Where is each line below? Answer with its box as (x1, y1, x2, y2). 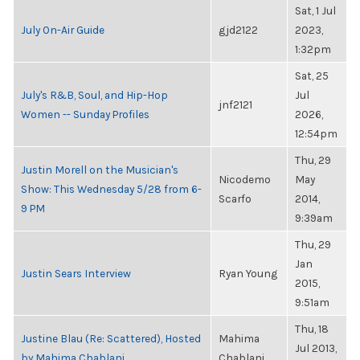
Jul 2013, (295, 342, 337, 354)
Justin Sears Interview (21, 267, 131, 280)
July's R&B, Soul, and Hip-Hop (21, 88, 168, 101)
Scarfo (219, 192, 252, 205)
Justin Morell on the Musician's (21, 163, 178, 176)
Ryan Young (219, 267, 277, 280)
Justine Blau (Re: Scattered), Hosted (21, 332, 201, 345)
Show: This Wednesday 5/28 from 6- (21, 182, 202, 195)
